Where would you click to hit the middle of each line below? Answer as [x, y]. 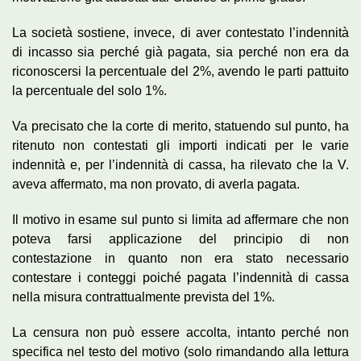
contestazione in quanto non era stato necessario [180, 258]
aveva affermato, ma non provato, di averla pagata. [156, 184]
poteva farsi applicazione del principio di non [180, 239]
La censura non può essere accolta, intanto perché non [180, 332]
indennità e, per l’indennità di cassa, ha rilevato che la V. [180, 164]
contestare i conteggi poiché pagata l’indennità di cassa [180, 277]
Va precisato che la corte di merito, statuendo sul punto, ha [180, 126]
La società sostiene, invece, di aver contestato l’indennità [180, 32]
